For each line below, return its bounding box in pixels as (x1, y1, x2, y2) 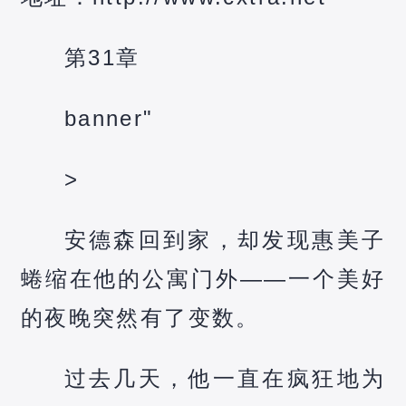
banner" (63, 105, 154, 130)
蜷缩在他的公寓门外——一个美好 (20, 266, 386, 291)
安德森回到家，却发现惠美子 (63, 227, 386, 252)
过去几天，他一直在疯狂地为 (63, 365, 386, 391)
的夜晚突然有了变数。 (20, 304, 260, 330)
